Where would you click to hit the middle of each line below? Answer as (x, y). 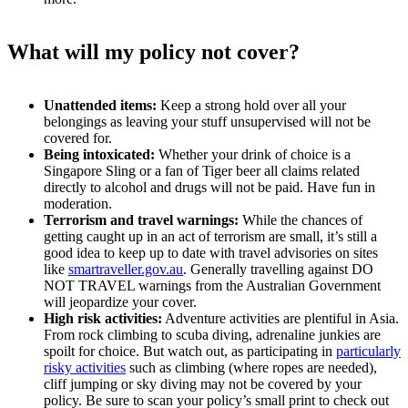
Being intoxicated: (99, 154)
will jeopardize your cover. (120, 301)
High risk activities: (103, 318)
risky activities (85, 367)
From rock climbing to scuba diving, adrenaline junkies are (212, 334)
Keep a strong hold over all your (251, 105)
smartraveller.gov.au (126, 269)
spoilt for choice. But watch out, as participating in (190, 351)
